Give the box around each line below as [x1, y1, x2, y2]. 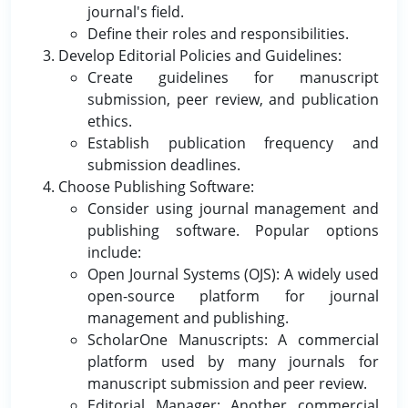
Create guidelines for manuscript [87, 67, 379, 87]
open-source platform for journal [87, 286, 379, 306]
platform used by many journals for [87, 352, 379, 372]
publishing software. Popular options [87, 220, 379, 240]
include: [87, 242, 141, 262]
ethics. [87, 111, 132, 131]
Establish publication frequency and [87, 133, 379, 153]
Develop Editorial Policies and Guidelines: [58, 46, 342, 66]
